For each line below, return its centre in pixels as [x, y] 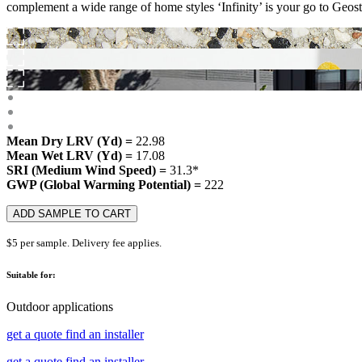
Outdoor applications [60, 306]
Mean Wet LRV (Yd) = [71, 155]
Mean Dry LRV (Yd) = [71, 141]
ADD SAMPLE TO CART [72, 213]
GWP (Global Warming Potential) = [105, 184]
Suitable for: [31, 274]
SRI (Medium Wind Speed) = [88, 170]
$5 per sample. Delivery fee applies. [84, 242]
